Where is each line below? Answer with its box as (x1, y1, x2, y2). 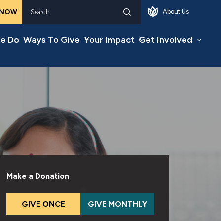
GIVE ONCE (22, 199, 66, 209)
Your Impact (84, 35, 135, 45)
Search (30, 13, 54, 22)
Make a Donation (6, 171, 70, 181)
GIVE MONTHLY (88, 199, 147, 209)
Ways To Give (23, 35, 80, 45)
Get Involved (139, 35, 192, 45)
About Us (163, 8, 189, 15)
